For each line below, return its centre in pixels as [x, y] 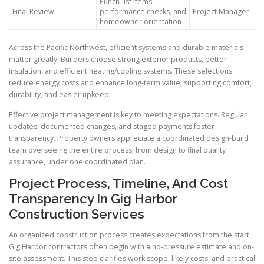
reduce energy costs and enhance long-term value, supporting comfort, [130, 83]
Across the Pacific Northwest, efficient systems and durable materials [126, 48]
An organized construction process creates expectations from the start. [130, 235]
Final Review [33, 12]
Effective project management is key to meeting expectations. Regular [128, 114]
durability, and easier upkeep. [60, 95]
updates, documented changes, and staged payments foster [112, 126]
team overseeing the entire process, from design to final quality [117, 150]
